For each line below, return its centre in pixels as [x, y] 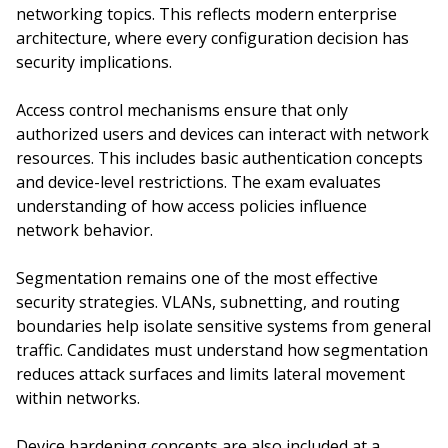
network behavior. [84, 230]
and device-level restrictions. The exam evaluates [198, 182]
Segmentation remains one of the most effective [197, 278]
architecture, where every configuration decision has [212, 38]
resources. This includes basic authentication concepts [219, 158]
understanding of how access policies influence [191, 206]
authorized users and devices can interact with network [222, 134]
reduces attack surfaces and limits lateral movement [210, 374]
